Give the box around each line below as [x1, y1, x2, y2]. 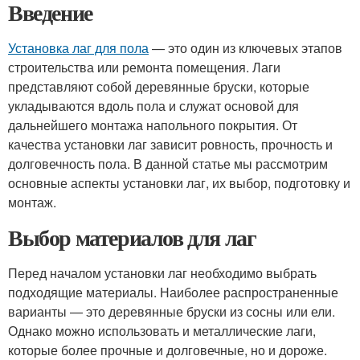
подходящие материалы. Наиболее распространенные [8, 283, 338, 301]
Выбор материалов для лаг [8, 221, 256, 254]
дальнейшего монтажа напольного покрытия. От [8, 116, 297, 134]
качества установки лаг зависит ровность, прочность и [8, 135, 333, 153]
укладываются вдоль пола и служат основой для [8, 96, 299, 115]
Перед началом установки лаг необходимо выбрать [8, 264, 317, 282]
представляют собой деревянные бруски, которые [8, 77, 309, 96]
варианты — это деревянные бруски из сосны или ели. [8, 302, 335, 321]
